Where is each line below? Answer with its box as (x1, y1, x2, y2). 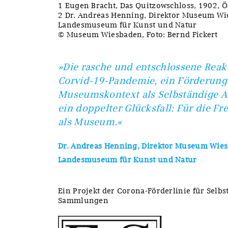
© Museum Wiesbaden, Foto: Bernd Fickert (58, 30, 218, 39)
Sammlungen (58, 195, 109, 205)
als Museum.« (58, 116, 122, 128)
